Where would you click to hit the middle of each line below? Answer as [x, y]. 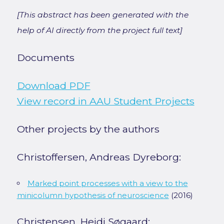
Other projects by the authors [88, 129]
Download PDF [53, 86]
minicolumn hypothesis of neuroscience [93, 195]
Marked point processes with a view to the [107, 183]
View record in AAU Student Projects [105, 101]
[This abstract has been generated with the [102, 15]
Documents [45, 58]
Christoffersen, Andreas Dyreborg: [99, 157]
